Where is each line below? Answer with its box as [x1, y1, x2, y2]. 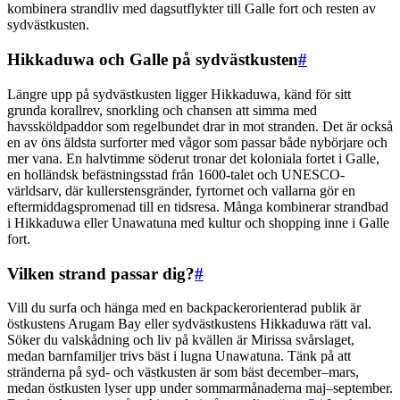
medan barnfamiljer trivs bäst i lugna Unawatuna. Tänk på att [7, 348, 351, 364]
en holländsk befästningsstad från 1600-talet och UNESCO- [7, 166, 345, 182]
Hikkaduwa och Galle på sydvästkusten [7, 50, 298, 70]
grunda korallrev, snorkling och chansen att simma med [7, 102, 317, 118]
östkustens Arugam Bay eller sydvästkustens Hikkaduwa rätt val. [7, 316, 371, 332]
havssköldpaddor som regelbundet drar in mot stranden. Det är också [7, 118, 393, 134]
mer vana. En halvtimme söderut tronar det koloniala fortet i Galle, [7, 150, 379, 166]
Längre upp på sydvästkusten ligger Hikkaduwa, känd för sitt [7, 86, 351, 102]
